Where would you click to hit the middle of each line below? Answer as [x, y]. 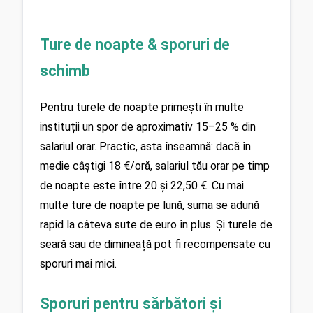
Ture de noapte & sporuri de [135, 44]
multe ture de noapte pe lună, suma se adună [150, 205]
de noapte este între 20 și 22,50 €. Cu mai [142, 185]
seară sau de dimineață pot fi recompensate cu [155, 244]
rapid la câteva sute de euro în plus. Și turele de [156, 224]
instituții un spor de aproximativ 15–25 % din [148, 126]
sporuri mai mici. [78, 263]
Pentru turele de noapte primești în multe [142, 107]
